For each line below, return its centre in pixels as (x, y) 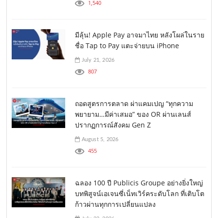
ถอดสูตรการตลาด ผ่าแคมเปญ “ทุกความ (134, 103)
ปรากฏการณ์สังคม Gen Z (113, 125)
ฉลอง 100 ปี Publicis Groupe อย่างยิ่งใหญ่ (139, 182)
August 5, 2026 (99, 139)
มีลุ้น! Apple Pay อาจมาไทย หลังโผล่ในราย (140, 35)
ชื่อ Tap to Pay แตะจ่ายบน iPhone (127, 45)
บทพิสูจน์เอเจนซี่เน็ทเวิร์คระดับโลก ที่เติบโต (140, 193)
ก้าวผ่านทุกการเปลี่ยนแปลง (116, 204)
